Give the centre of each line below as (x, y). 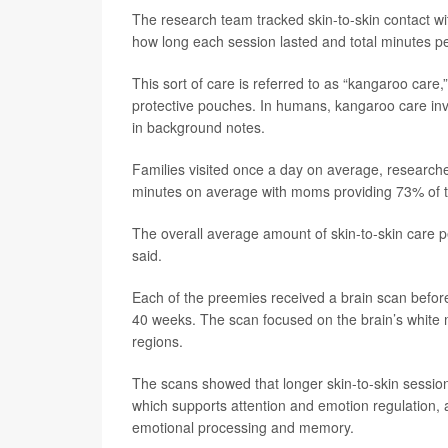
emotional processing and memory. (243, 427)
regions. (157, 341)
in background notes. (198, 127)
